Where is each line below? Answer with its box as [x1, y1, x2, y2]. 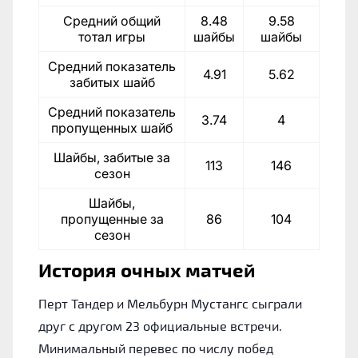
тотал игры [78, 29, 145, 46]
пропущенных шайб [51, 120, 173, 137]
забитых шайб [69, 74, 155, 91]
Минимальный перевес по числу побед [38, 340, 273, 356]
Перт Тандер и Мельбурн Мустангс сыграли [38, 296, 302, 312]
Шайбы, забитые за [54, 149, 170, 166]
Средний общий [63, 13, 161, 30]
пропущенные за [60, 211, 164, 228]
